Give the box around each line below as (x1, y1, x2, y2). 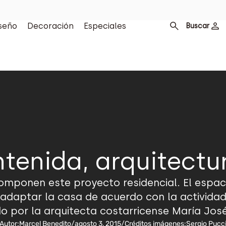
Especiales (83, 21, 126, 31)
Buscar (185, 21, 209, 30)
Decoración (27, 21, 74, 31)
